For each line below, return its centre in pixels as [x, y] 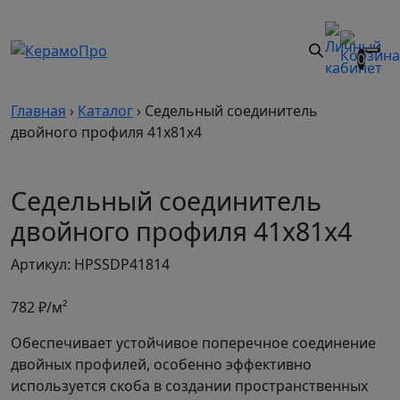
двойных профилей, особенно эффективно [161, 364]
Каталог [105, 111]
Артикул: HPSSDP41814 [90, 264]
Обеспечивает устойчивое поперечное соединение [193, 343]
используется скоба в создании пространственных [189, 386]
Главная [38, 111]
